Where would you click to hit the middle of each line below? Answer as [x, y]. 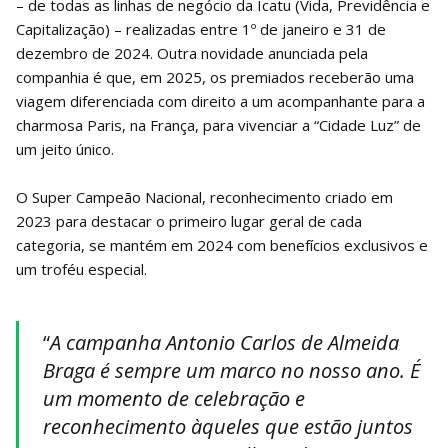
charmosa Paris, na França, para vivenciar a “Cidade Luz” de [218, 125]
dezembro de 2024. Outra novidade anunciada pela [192, 53]
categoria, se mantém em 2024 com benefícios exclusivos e [222, 245]
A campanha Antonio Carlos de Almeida [224, 343]
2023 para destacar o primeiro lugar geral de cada [189, 221]
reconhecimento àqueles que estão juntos [228, 427]
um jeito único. [65, 149]
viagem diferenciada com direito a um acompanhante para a [220, 101]
